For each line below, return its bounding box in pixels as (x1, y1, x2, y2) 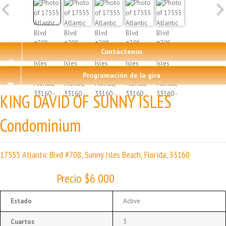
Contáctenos (100, 46, 143, 56)
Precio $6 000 (56, 170, 115, 186)
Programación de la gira (83, 70, 160, 80)
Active (123, 196, 140, 205)
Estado (11, 196, 32, 205)
